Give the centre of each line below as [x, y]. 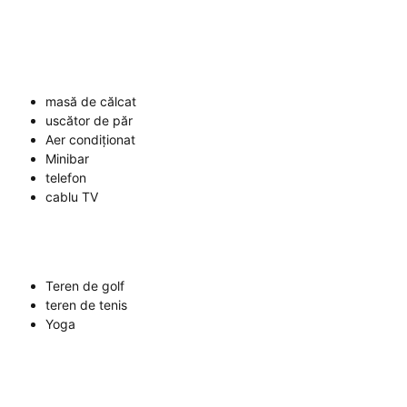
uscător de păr [89, 120]
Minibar [67, 159]
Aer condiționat [90, 139]
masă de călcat [91, 101]
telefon [66, 178]
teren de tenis [86, 305]
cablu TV [72, 197]
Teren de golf [85, 286]
